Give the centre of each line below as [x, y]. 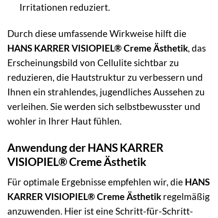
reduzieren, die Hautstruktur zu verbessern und [105, 77]
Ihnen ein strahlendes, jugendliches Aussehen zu [106, 92]
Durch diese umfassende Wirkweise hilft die [97, 34]
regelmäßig [185, 196]
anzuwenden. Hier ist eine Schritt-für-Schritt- [100, 211]
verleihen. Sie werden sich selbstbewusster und [104, 107]
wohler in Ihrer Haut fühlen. [64, 121]
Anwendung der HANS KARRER [85, 148]
